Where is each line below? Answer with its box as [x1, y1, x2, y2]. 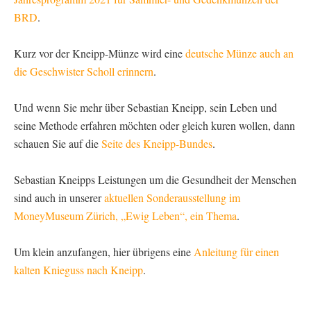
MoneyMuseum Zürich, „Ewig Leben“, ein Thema [14, 208, 237, 223]
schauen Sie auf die [14, 135, 101, 151]
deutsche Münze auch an [185, 45, 294, 60]
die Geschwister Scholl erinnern [14, 63, 153, 78]
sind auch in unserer [14, 190, 104, 205]
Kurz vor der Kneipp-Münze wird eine [14, 45, 185, 60]
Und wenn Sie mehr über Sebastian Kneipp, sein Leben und [14, 99, 277, 115]
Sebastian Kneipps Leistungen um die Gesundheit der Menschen [14, 171, 296, 187]
